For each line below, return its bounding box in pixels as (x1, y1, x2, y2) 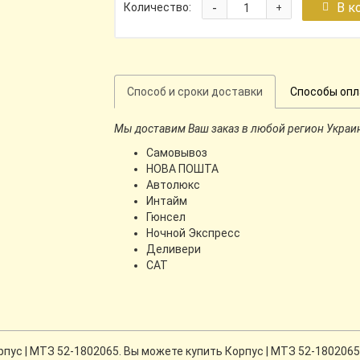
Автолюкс (145, 178, 200, 191)
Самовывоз (145, 146, 207, 159)
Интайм (145, 194, 187, 207)
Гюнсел (145, 211, 186, 223)
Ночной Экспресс (145, 227, 240, 239)
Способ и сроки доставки (126, 85, 263, 98)
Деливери (145, 243, 201, 256)
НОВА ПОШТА (145, 162, 219, 175)
